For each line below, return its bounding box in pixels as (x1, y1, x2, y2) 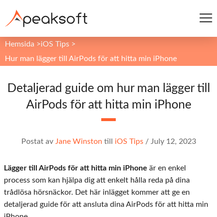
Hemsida (5, 40, 34, 48)
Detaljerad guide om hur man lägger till (7, 82, 210, 94)
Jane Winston (55, 138, 102, 145)
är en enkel (147, 164, 186, 172)
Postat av (21, 138, 55, 145)
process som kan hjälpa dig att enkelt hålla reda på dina (4, 176, 190, 184)
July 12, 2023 (150, 138, 196, 145)
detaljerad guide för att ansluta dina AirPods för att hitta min (4, 201, 208, 208)
